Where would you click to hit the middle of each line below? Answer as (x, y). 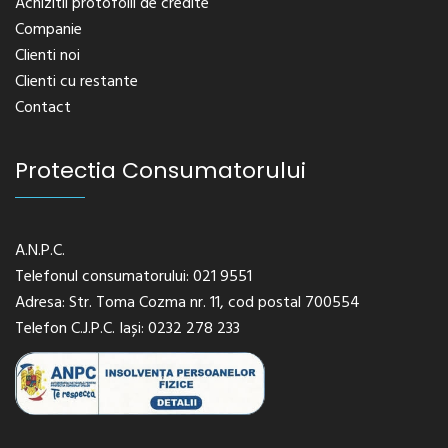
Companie (48, 30)
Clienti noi (47, 56)
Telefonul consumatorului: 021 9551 (133, 277)
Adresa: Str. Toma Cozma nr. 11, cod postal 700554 (187, 303)
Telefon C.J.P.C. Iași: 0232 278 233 (127, 329)
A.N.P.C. (40, 251)
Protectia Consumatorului (160, 171)
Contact (43, 108)
